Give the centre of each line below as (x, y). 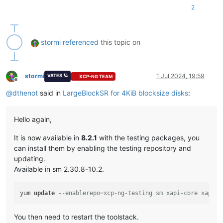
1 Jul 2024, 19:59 (180, 76)
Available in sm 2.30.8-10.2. (59, 169)
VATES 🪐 (57, 76)
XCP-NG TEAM (96, 76)
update (45, 193)
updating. (30, 159)
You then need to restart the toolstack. (76, 217)
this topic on (119, 42)
